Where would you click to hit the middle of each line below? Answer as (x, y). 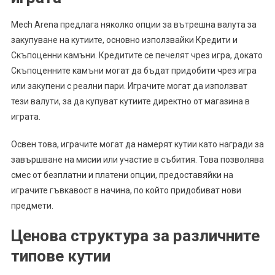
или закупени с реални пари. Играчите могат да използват (129, 86)
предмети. (32, 206)
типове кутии (60, 256)
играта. (25, 117)
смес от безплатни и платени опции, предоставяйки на (122, 175)
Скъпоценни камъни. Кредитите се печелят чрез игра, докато (137, 56)
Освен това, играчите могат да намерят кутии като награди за (137, 145)
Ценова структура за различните (135, 236)
